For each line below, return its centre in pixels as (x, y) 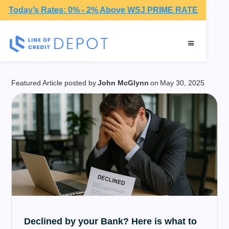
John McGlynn (123, 83)
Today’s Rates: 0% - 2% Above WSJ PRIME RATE (103, 10)
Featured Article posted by (54, 83)
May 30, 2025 (182, 83)
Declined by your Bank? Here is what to (111, 221)
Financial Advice (88, 33)
